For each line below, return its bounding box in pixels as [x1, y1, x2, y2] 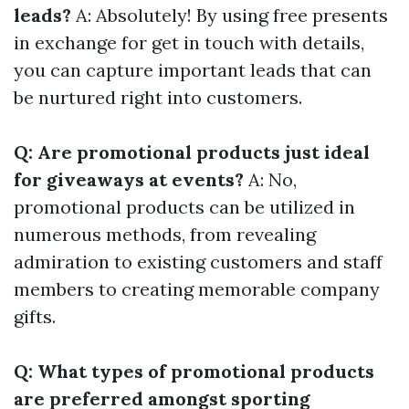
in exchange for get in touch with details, [14, 31, 364, 55]
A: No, [244, 168, 297, 192]
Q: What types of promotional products [14, 360, 374, 383]
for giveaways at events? [14, 168, 244, 192]
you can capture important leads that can [14, 58, 372, 82]
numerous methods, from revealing [14, 223, 316, 246]
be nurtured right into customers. [14, 86, 302, 110]
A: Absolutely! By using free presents [71, 4, 388, 27]
